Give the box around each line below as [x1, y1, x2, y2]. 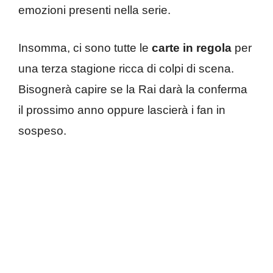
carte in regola [149, 41, 232, 55]
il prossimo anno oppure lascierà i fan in [18, 104, 225, 117]
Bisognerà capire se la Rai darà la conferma [18, 83, 247, 96]
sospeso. [18, 124, 66, 138]
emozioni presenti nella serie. [18, 3, 171, 16]
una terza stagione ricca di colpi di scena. [18, 62, 234, 76]
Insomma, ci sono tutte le [18, 41, 149, 55]
